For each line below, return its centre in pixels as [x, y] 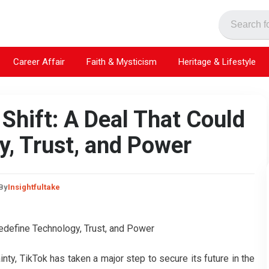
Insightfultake [34, 187]
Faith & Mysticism [122, 62]
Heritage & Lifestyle [217, 62]
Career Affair [39, 62]
